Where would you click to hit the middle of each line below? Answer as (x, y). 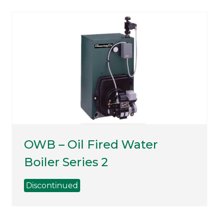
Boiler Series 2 (66, 162)
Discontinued (52, 185)
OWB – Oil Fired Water (91, 144)
